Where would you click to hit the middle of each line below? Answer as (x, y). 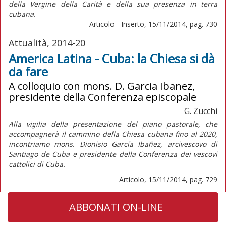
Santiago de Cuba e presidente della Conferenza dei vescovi (113, 154)
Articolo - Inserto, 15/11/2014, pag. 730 (153, 24)
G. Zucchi (201, 111)
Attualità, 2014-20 (47, 43)
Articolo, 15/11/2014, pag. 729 (168, 179)
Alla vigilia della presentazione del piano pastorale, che (113, 124)
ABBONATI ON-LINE (116, 207)
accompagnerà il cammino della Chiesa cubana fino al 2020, (113, 134)
